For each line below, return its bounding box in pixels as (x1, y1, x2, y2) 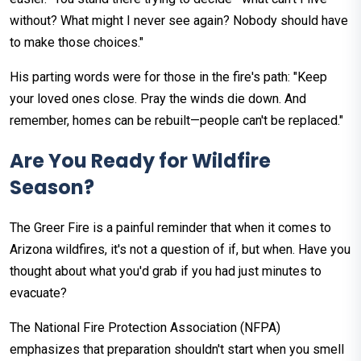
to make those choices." (10, 34, 143, 50)
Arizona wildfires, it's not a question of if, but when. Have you (10, 241, 351, 257)
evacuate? (10, 284, 67, 301)
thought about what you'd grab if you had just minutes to (10, 263, 322, 279)
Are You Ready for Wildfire (10, 147, 271, 174)
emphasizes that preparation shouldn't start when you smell (10, 341, 344, 357)
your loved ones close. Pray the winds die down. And (10, 90, 306, 106)
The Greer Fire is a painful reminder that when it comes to (10, 219, 331, 235)
